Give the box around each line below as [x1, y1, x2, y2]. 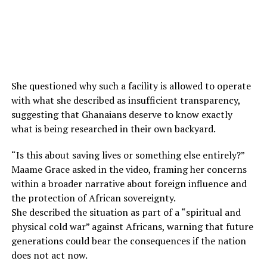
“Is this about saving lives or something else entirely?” [11, 148, 244, 162]
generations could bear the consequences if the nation [11, 234, 246, 248]
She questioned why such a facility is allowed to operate [11, 79, 251, 93]
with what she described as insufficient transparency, [11, 94, 240, 107]
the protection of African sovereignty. [11, 191, 176, 205]
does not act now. [11, 249, 88, 262]
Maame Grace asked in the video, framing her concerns [11, 163, 247, 176]
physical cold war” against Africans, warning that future [11, 220, 253, 234]
